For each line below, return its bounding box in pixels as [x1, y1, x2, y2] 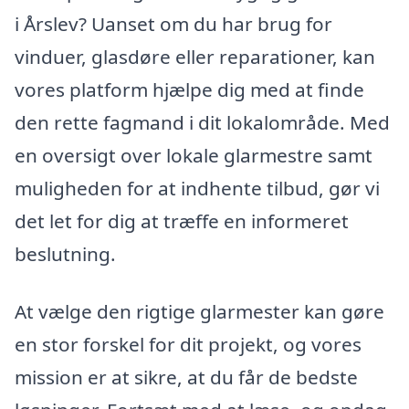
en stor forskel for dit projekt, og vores [15, 331, 362, 358]
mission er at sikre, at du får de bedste [15, 364, 358, 391]
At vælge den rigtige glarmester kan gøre [15, 299, 384, 325]
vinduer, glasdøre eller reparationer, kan [15, 43, 375, 69]
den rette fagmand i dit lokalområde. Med [15, 109, 390, 135]
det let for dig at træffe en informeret [15, 207, 349, 234]
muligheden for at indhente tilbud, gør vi [15, 174, 380, 201]
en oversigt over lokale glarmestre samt [15, 142, 372, 168]
